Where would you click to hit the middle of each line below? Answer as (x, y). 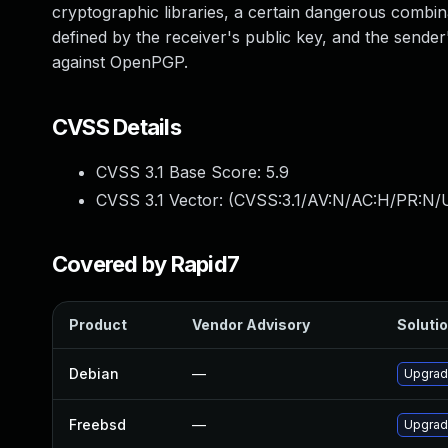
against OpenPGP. (120, 62)
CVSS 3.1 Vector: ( (165, 200)
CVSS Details (116, 127)
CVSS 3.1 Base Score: (181, 172)
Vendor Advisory (251, 324)
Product (98, 324)
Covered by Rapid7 (146, 264)
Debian (94, 373)
